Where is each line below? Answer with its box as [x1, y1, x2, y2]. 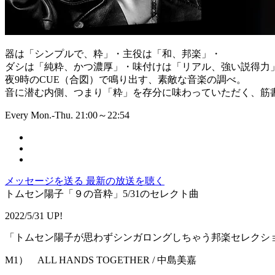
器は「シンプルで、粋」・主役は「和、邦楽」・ [5, 48, 221, 60]
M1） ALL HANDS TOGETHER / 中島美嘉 [5, 255, 196, 266]
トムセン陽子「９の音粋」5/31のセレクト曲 [5, 188, 199, 199]
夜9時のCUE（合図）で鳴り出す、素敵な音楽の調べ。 [5, 74, 246, 85]
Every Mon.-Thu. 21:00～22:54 [5, 110, 130, 121]
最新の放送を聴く [86, 176, 165, 187]
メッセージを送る [5, 176, 86, 187]
